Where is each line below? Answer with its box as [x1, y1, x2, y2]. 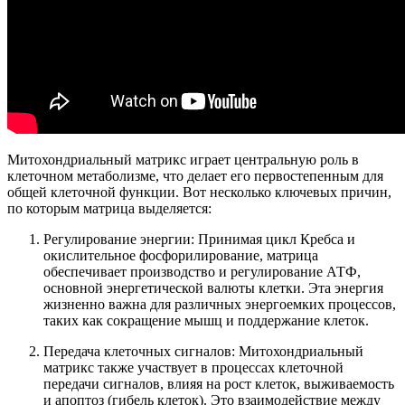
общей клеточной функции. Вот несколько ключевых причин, [7, 184, 391, 200]
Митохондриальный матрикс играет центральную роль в [7, 151, 359, 167]
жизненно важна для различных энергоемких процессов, [43, 296, 396, 312]
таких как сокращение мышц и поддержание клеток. [43, 312, 369, 328]
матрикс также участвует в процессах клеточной [43, 359, 344, 375]
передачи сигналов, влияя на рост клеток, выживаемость [43, 375, 394, 391]
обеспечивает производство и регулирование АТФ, [43, 263, 361, 279]
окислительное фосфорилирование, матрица [43, 247, 318, 263]
